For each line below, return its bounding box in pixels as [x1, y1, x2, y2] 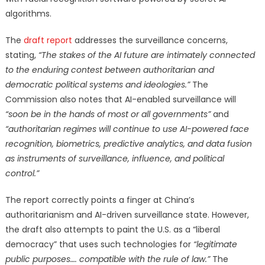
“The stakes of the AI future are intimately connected [38, 49, 255, 62]
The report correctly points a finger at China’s [5, 194, 195, 206]
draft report [23, 34, 72, 47]
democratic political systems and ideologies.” [5, 79, 192, 91]
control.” [5, 167, 39, 180]
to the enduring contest [5, 64, 105, 76]
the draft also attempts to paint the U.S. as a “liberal [5, 224, 220, 236]
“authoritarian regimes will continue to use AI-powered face [5, 123, 249, 135]
